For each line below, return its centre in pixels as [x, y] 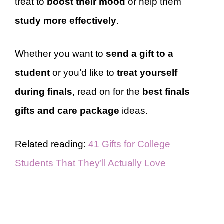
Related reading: [52, 144]
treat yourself [147, 73]
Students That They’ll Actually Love [90, 163]
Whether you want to [60, 54]
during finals [44, 92]
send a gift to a [140, 54]
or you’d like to [83, 73]
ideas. [134, 111]
